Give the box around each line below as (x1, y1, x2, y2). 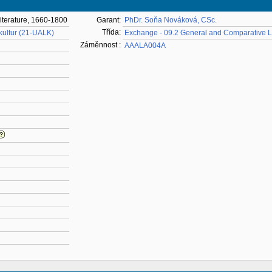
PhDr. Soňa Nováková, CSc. (124, 16, 217, 24)
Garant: (97, 16, 121, 24)
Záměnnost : (80, 41, 121, 49)
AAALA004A (124, 41, 166, 50)
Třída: (102, 28, 121, 36)
